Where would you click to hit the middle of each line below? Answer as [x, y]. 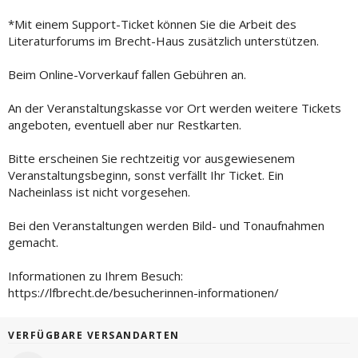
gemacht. [33, 242]
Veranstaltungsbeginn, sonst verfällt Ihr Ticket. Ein [146, 175]
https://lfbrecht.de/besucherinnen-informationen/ [143, 292]
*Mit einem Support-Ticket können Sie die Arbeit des [152, 24]
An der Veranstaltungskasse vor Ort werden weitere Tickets [175, 107]
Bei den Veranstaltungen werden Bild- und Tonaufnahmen [166, 225]
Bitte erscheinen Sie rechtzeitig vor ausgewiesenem [151, 158]
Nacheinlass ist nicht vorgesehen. [99, 191]
